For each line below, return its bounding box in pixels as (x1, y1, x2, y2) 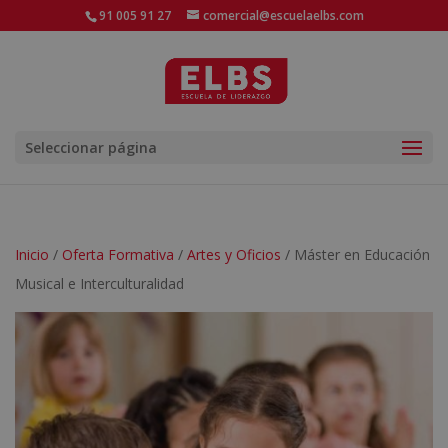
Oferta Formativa (62, 245, 174, 264)
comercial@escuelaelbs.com (202, 7, 364, 24)
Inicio (15, 245, 49, 264)
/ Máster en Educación (281, 245, 430, 264)
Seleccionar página (25, 138, 157, 157)
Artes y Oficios (187, 245, 281, 264)
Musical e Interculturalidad (15, 274, 184, 293)
